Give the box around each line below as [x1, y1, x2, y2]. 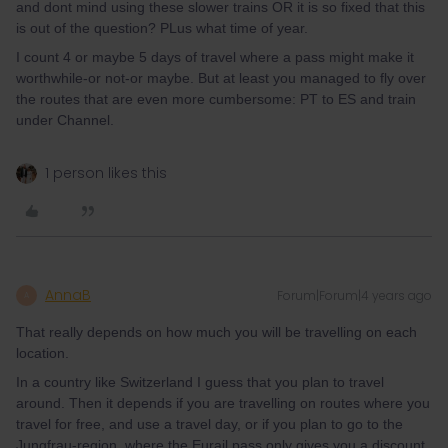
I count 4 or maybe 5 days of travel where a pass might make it [16, 49, 414, 65]
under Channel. [16, 112, 114, 128]
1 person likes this [45, 163, 167, 183]
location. [16, 345, 69, 361]
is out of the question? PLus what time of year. [16, 20, 308, 36]
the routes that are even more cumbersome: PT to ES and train [16, 91, 416, 107]
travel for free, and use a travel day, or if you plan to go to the [16, 416, 403, 432]
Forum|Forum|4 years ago [277, 287, 432, 304]
